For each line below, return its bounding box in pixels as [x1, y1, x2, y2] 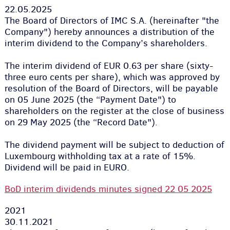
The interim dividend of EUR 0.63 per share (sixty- [4, 60, 213, 72]
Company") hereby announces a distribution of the [4, 26, 215, 38]
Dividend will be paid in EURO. [4, 161, 129, 174]
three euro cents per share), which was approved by [4, 71, 220, 83]
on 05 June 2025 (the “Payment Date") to [4, 93, 176, 106]
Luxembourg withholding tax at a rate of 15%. [4, 150, 196, 162]
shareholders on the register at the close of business [4, 105, 224, 117]
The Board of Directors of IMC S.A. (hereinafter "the [4, 14, 219, 27]
